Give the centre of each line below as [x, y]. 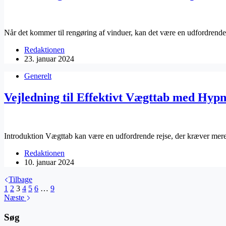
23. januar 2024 [49, 59]
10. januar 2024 [49, 162]
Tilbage [20, 180]
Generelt [38, 76]
